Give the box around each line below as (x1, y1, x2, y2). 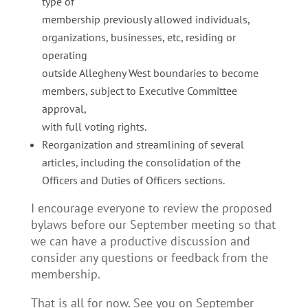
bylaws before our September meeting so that (30, 217, 276, 232)
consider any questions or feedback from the (30, 250, 268, 265)
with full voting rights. (41, 120, 146, 133)
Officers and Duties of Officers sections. (41, 173, 225, 187)
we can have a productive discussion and (30, 233, 250, 249)
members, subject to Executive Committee (41, 84, 237, 98)
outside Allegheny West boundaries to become (41, 66, 258, 80)
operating (41, 48, 87, 62)
